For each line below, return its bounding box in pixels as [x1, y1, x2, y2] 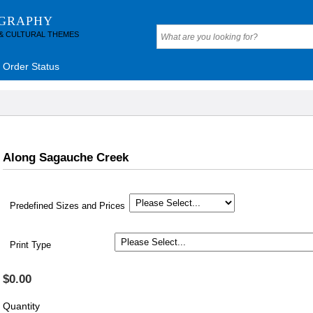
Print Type [10, 240, 51, 250]
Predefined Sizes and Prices [10, 201, 125, 211]
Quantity [3, 300, 40, 312]
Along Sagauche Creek [3, 151, 129, 164]
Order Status [3, 61, 59, 72]
